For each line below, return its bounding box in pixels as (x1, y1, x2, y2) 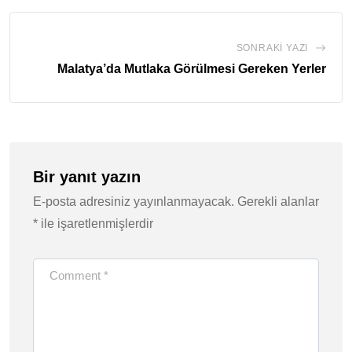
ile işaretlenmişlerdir (38, 216, 153, 230)
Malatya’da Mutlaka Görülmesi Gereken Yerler (57, 61, 326, 75)
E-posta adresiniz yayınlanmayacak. (33, 194, 234, 208)
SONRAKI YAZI (236, 42, 309, 53)
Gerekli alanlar (237, 194, 319, 208)
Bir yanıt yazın (33, 167, 141, 185)
